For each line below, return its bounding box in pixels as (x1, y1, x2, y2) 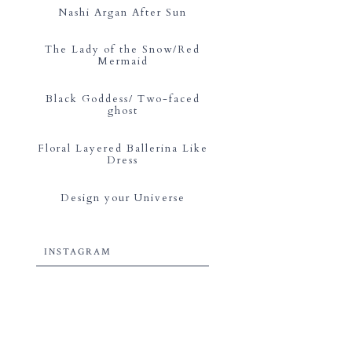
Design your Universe (60, 190, 185, 205)
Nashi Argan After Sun (58, 5, 187, 20)
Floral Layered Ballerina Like (37, 141, 208, 156)
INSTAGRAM (44, 246, 112, 258)
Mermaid (97, 54, 148, 69)
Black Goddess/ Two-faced (45, 92, 200, 107)
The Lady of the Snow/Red (45, 42, 200, 57)
